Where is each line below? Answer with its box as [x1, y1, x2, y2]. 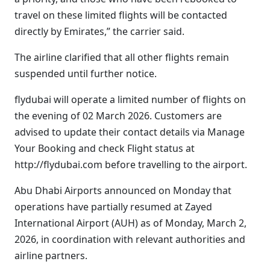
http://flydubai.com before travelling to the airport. [14, 158, 247, 171]
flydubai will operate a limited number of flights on [14, 93, 246, 106]
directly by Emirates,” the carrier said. [14, 25, 184, 38]
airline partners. [14, 249, 87, 262]
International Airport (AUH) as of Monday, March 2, [14, 216, 246, 230]
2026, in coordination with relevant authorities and [14, 233, 245, 246]
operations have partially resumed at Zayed [14, 200, 212, 213]
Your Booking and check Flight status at [14, 142, 195, 155]
